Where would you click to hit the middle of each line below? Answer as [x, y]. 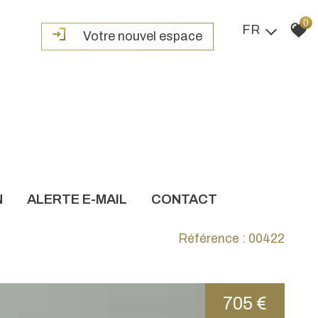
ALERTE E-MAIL [82, 199]
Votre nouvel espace [143, 36]
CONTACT [189, 199]
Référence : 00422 [232, 238]
